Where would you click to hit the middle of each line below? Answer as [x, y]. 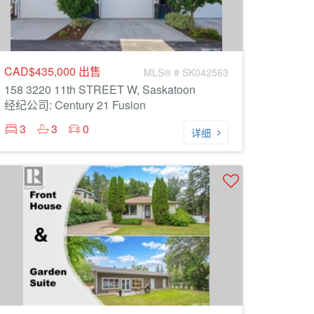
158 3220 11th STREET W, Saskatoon [100, 89]
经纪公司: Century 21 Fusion [75, 105]
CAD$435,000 [41, 71]
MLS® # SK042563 [186, 72]
